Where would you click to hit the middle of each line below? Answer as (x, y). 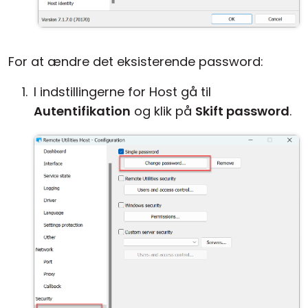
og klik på (163, 111)
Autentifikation (82, 111)
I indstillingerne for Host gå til (122, 92)
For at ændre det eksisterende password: (136, 62)
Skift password (242, 111)
